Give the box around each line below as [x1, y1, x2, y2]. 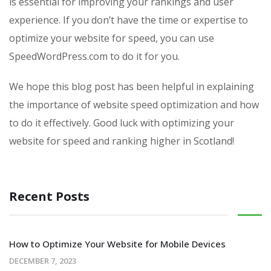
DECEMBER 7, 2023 [9, 255, 76, 267]
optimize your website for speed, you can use [9, 31, 214, 45]
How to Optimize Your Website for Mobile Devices [9, 238, 226, 250]
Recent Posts [9, 188, 90, 205]
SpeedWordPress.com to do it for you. [9, 50, 180, 64]
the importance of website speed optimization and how [9, 98, 259, 112]
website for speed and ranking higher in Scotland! [9, 134, 234, 148]
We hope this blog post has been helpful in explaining [9, 80, 254, 94]
